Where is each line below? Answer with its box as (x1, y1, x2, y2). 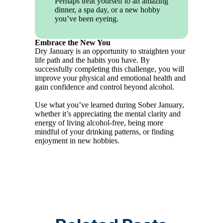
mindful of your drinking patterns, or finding (35, 127, 174, 136)
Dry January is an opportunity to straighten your (35, 47, 186, 56)
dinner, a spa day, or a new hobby (55, 5, 161, 14)
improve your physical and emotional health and (35, 74, 186, 83)
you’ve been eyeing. (55, 14, 119, 23)
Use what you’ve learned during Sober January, (35, 101, 185, 110)
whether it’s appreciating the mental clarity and (35, 110, 181, 118)
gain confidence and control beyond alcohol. (35, 83, 175, 92)
